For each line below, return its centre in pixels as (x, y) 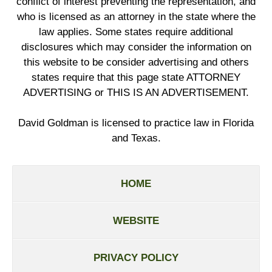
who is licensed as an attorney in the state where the (136, 16)
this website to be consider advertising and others (136, 62)
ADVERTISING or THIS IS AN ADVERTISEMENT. (136, 92)
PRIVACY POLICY (136, 257)
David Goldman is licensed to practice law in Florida (136, 123)
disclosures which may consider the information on (136, 47)
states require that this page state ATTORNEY (136, 77)
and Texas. (136, 138)
